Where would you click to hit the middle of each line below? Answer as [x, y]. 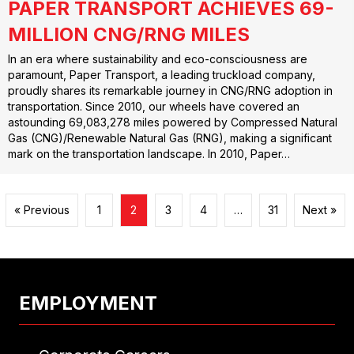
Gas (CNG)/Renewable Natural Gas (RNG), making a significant [170, 138]
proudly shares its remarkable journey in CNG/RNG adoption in [170, 91]
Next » [319, 209]
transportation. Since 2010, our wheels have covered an [154, 107]
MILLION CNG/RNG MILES [129, 35]
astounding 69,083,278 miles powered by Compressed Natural [173, 122]
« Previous [41, 209]
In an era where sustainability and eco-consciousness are [158, 59]
